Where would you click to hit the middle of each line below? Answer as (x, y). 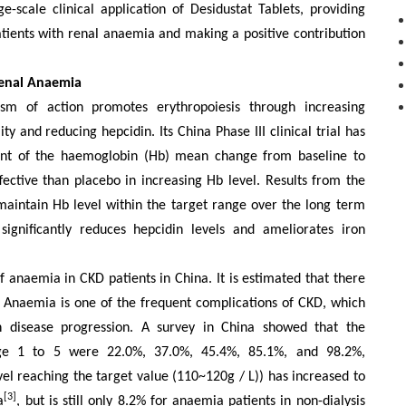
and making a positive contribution (260, 34)
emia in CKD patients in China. (121, 279)
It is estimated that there (289, 279)
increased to (329, 377)
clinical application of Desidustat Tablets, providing (209, 10)
